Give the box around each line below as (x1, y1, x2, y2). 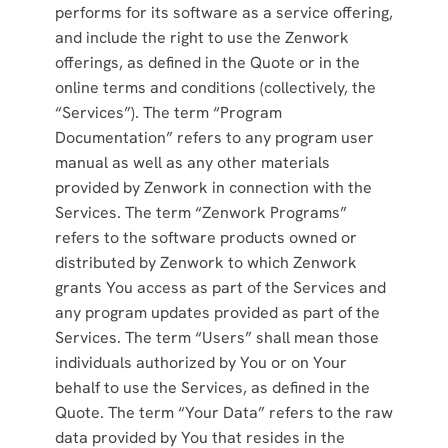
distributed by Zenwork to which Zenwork (54, 251, 357, 273)
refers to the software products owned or (54, 226, 357, 248)
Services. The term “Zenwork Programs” (54, 201, 347, 223)
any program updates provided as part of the (54, 301, 380, 323)
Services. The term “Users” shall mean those (54, 326, 379, 348)
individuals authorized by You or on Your (54, 351, 347, 373)
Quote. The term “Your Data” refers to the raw (54, 401, 393, 423)
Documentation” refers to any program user (54, 126, 374, 148)
